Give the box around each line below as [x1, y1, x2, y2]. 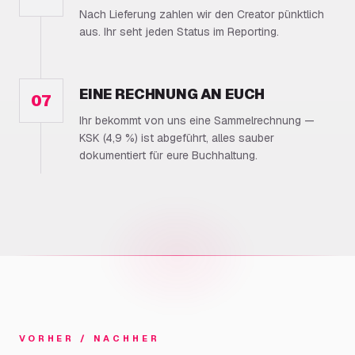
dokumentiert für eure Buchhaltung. [79, 148, 258, 162]
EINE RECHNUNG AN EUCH [79, 85, 265, 103]
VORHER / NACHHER [19, 333, 160, 344]
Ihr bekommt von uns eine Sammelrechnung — [79, 113, 315, 128]
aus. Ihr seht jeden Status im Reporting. [79, 25, 279, 39]
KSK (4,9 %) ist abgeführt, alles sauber [79, 131, 274, 145]
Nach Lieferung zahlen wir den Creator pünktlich [79, 7, 324, 21]
